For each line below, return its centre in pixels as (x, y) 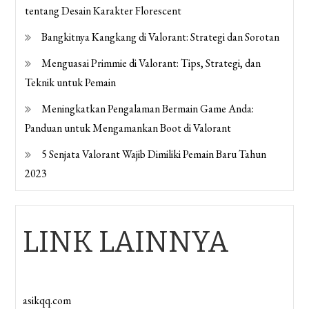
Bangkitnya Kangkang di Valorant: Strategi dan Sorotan (161, 37)
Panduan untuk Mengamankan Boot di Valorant (128, 128)
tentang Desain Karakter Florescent (103, 11)
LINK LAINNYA (126, 242)
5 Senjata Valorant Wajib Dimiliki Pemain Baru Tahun (154, 154)
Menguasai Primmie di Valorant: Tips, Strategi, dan (151, 63)
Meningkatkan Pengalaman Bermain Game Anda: (148, 109)
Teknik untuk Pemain (71, 83)
